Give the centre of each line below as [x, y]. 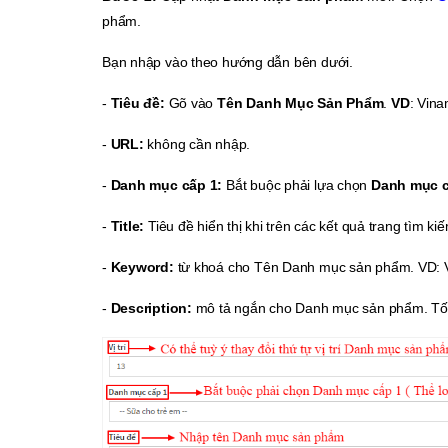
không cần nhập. [197, 144]
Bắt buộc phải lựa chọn [296, 185]
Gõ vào [191, 103]
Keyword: [142, 267]
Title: [127, 226]
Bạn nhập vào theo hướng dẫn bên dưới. [229, 62]
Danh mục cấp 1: [166, 185]
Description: [151, 308]
